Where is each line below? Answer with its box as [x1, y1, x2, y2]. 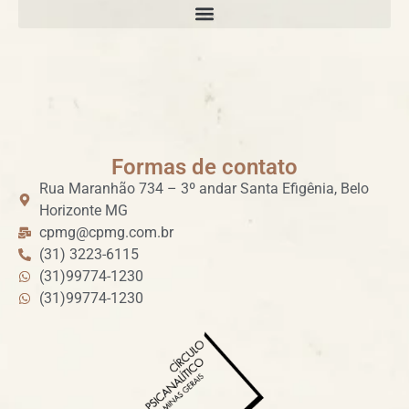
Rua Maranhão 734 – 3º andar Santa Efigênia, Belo [38, 180, 369, 197]
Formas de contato [111, 154, 298, 180]
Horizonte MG [38, 202, 128, 219]
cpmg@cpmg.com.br [38, 224, 173, 241]
